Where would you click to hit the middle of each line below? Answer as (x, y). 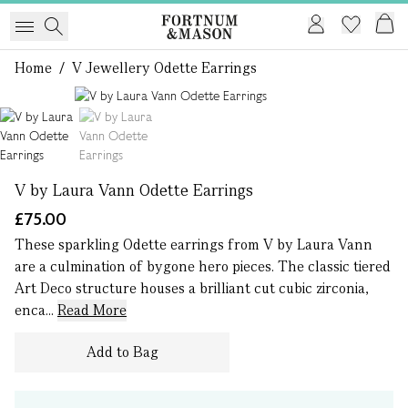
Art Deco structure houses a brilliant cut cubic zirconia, (191, 288)
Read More (92, 310)
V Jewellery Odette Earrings (164, 68)
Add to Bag (122, 352)
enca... (36, 310)
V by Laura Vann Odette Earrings (134, 190)
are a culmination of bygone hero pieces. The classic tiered (203, 266)
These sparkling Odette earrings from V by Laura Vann (194, 245)
